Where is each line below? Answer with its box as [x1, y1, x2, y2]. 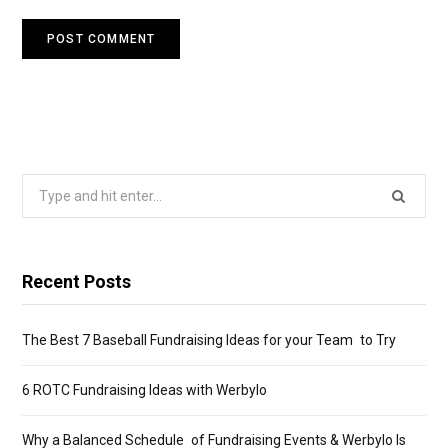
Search [21, 178, 66, 195]
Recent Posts [22, 271, 131, 293]
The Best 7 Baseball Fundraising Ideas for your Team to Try [22, 332, 396, 349]
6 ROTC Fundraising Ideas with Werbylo [22, 382, 267, 399]
